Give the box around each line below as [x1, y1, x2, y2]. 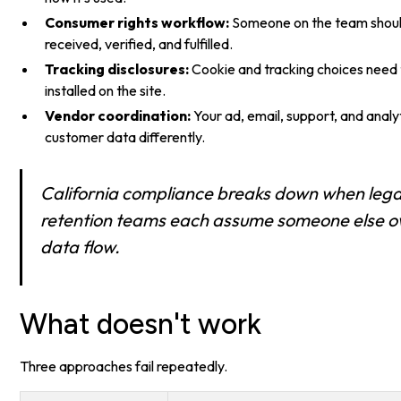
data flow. [40, 235, 121, 259]
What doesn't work [20, 307, 262, 342]
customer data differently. [45, 128, 206, 147]
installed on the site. [45, 81, 166, 100]
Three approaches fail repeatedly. [20, 357, 228, 376]
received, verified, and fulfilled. [45, 35, 234, 54]
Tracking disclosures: [45, 60, 190, 79]
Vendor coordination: [45, 107, 192, 125]
